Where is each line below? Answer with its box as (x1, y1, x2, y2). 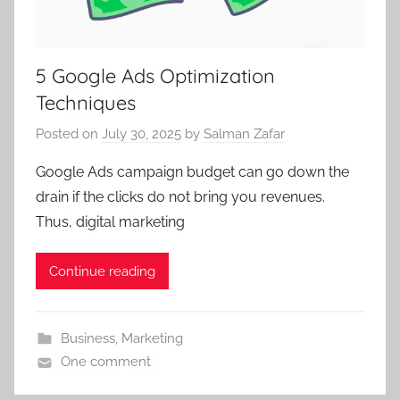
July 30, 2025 (102, 126, 181, 142)
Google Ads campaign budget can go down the (36, 163, 349, 180)
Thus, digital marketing (36, 213, 185, 230)
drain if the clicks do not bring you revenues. (36, 188, 325, 205)
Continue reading (49, 262, 155, 279)
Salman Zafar (204, 126, 285, 142)
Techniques (36, 89, 136, 115)
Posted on (36, 126, 102, 142)
